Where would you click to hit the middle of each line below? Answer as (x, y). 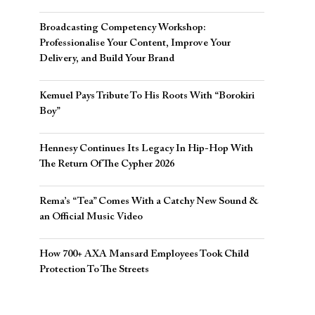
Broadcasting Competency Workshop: (123, 28)
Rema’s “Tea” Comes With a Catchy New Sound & (149, 201)
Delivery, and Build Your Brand (107, 59)
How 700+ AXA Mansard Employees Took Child (144, 254)
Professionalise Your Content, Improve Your (135, 43)
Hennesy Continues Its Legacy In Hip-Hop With (146, 149)
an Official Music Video (91, 217)
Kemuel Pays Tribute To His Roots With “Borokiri (147, 96)
